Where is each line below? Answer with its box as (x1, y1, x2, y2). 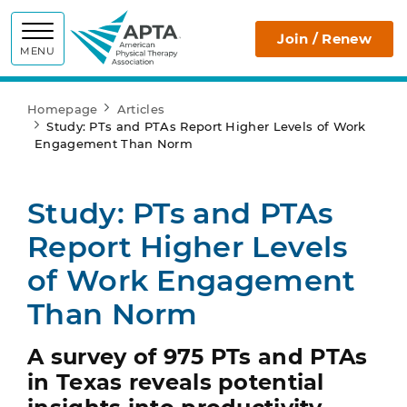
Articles (116, 102, 165, 116)
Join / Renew (277, 30, 372, 47)
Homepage (27, 102, 98, 116)
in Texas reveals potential (27, 369, 324, 395)
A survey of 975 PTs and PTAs (27, 343, 368, 370)
